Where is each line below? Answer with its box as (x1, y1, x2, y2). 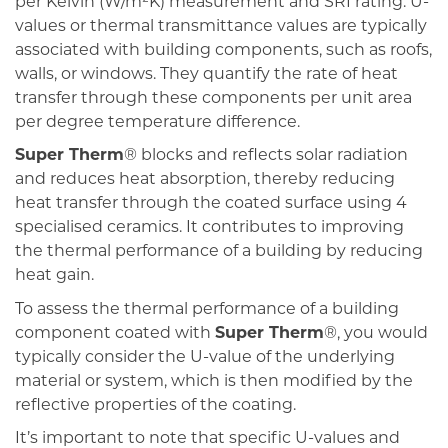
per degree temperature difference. (15, 114, 300, 131)
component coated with (15, 325, 215, 342)
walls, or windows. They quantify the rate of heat (15, 66, 398, 83)
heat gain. (15, 268, 94, 285)
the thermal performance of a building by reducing (15, 244, 423, 261)
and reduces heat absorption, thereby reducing (15, 172, 395, 189)
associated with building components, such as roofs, (15, 42, 432, 59)
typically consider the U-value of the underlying (15, 349, 395, 366)
